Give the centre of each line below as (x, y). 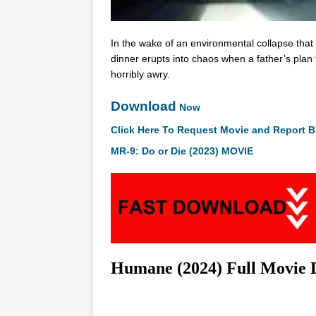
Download (144, 107)
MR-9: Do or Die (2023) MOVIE (182, 151)
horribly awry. (140, 74)
